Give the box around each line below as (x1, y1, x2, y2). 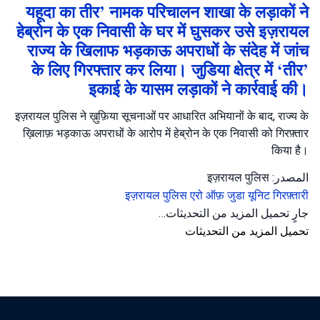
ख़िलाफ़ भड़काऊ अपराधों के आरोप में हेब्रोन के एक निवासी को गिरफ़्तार (23, 126, 309, 140)
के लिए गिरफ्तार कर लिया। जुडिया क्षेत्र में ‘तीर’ (31, 58, 309, 81)
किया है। (271, 144, 309, 157)
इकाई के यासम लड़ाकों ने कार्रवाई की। (89, 77, 309, 101)
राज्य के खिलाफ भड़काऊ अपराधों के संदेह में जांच (27, 39, 309, 62)
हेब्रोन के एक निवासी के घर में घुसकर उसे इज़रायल (16, 19, 309, 43)
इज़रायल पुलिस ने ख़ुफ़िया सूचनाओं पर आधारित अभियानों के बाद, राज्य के (15, 109, 309, 123)
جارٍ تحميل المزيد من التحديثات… (159, 206, 309, 220)
